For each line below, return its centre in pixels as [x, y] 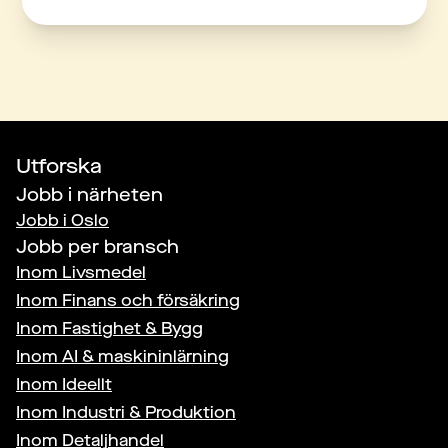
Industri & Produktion [149, 412]
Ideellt [87, 384]
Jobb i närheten [89, 195]
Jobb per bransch [97, 247]
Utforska [59, 166]
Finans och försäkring [151, 300]
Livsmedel [104, 272]
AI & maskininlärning [145, 356]
